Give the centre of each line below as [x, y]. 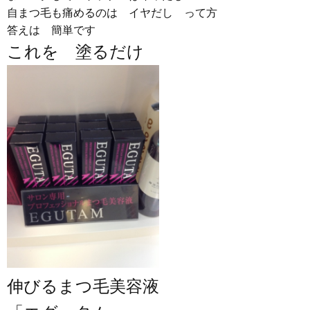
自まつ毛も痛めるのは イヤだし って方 [112, 13]
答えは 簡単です [51, 30]
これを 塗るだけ [75, 52]
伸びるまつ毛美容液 [83, 287]
